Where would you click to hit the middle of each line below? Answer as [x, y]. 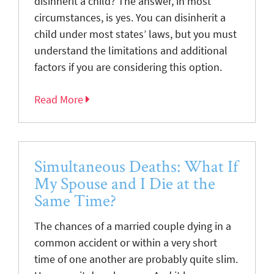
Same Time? [75, 200]
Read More [60, 99]
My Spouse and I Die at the [125, 183]
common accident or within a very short [126, 243]
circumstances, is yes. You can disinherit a [130, 17]
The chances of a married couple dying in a [133, 226]
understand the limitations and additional [131, 50]
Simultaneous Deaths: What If [136, 166]
